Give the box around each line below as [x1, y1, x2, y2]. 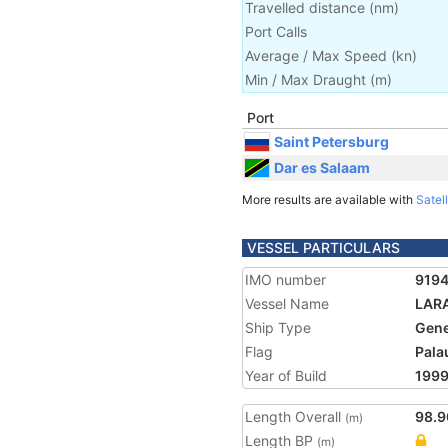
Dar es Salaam [274, 158, 370, 176]
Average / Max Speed [245, 47, 387, 64]
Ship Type [245, 319, 311, 336]
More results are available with [242, 192, 416, 207]
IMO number [245, 271, 326, 288]
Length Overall [245, 408, 345, 425]
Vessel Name [245, 295, 329, 312]
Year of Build [245, 367, 327, 384]
